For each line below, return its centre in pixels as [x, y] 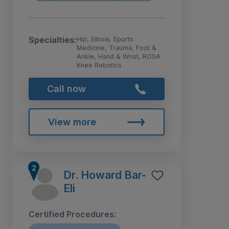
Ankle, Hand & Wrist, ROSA [119, 56]
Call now [66, 88]
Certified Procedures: [72, 214]
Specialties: [53, 40]
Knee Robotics [99, 65]
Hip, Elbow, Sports [105, 39]
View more [72, 122]
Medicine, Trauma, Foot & [117, 48]
